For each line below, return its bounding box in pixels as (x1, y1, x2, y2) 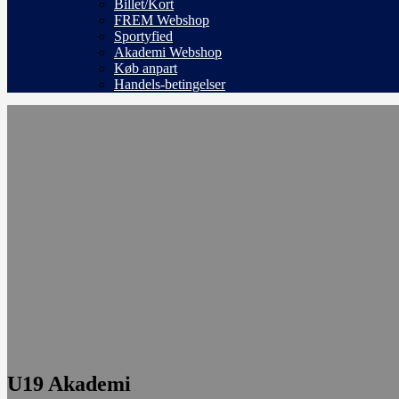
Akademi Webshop (114, 45, 222, 60)
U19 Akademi (7, 371, 131, 395)
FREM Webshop (114, 12, 209, 28)
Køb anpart (114, 61, 177, 76)
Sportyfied (114, 28, 173, 44)
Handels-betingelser (114, 77, 225, 92)
